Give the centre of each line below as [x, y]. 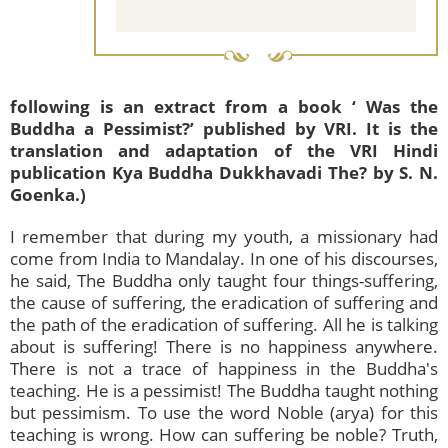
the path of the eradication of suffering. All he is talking [224, 325]
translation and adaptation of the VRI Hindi [224, 151]
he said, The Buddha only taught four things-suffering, [224, 281]
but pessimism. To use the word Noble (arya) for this [224, 413]
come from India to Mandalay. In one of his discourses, [224, 259]
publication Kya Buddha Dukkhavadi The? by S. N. [224, 173]
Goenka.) [48, 195]
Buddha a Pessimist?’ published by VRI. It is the [224, 129]
